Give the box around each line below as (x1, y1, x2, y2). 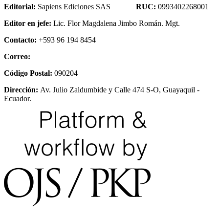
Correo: (4, 52, 30, 61)
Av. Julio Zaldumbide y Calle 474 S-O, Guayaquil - (38, 85, 199, 94)
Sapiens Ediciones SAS (38, 2, 136, 11)
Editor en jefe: (4, 19, 51, 27)
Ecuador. (4, 94, 31, 103)
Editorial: (4, 2, 38, 11)
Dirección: (4, 85, 38, 94)
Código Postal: (4, 68, 52, 77)
